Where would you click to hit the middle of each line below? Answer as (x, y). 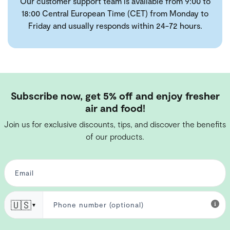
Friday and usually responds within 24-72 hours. (115, 26)
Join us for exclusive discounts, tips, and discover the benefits (115, 124)
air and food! (115, 108)
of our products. (115, 137)
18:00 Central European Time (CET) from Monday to (115, 13)
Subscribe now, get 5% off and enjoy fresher (115, 96)
